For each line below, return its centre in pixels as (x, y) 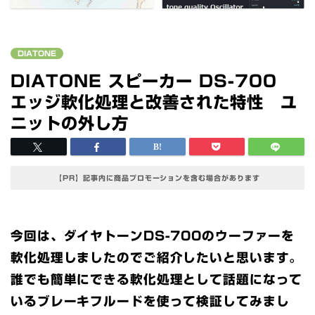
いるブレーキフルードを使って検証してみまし (150, 301)
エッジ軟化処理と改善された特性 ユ (154, 102)
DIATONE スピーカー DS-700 (152, 81)
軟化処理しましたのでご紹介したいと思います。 (157, 257)
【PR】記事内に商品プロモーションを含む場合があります (157, 178)
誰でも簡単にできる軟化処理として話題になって (157, 279)
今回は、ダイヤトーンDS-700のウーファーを (153, 236)
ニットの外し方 (70, 123)
